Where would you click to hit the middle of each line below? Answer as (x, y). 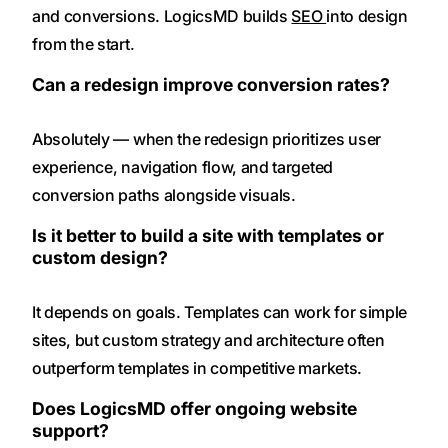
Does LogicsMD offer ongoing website (194, 409)
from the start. (83, 43)
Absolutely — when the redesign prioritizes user (206, 138)
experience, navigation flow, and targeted (182, 166)
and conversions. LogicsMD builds (162, 15)
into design (367, 15)
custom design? (100, 257)
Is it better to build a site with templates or (208, 235)
